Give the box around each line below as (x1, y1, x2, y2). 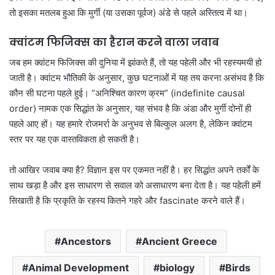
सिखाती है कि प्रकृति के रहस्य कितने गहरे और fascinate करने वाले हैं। (9, 195, 246, 207)
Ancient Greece (142, 235, 217, 248)
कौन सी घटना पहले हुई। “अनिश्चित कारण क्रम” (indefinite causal (9, 87, 245, 99)
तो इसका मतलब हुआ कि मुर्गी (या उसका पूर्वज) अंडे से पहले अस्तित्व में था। (9, 6, 248, 18)
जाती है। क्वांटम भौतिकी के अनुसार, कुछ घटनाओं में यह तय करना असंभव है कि (9, 72, 264, 84)
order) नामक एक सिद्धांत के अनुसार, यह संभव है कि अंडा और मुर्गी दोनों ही (9, 103, 251, 115)
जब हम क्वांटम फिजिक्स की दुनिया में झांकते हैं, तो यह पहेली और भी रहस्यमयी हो (9, 56, 261, 69)
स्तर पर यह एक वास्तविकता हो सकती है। (9, 133, 140, 145)
